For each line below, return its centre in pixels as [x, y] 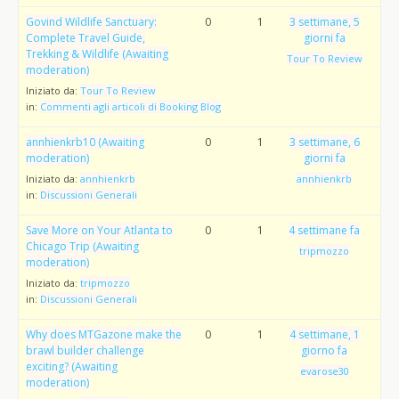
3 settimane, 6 [324, 142]
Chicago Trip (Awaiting [82, 246]
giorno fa [325, 350]
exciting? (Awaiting [72, 366]
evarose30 [324, 371]
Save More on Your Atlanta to [99, 230]
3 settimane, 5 [324, 22]
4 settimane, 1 [324, 334]
